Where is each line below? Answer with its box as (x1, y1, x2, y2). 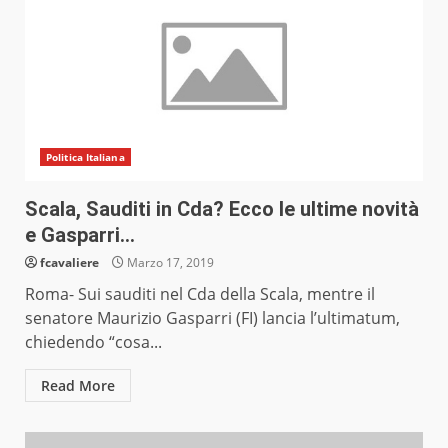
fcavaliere (40, 254, 99, 272)
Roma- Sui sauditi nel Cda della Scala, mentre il (25, 283, 375, 306)
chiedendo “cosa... (25, 331, 162, 354)
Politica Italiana (46, 150, 125, 165)
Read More (41, 376, 115, 396)
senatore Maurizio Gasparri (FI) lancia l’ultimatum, (25, 307, 400, 330)
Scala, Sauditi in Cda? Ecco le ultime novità (25, 197, 419, 222)
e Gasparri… (25, 223, 135, 248)
